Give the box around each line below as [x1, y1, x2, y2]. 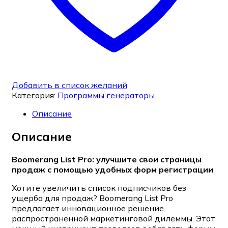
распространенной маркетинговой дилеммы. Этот [12, 213, 215, 223]
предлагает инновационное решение [12, 203, 164, 213]
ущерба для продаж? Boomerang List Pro [12, 192, 173, 203]
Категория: [12, 90, 58, 101]
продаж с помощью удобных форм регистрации [12, 164, 213, 175]
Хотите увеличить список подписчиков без [12, 182, 186, 193]
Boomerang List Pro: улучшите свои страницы [12, 154, 202, 164]
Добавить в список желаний [12, 80, 127, 91]
